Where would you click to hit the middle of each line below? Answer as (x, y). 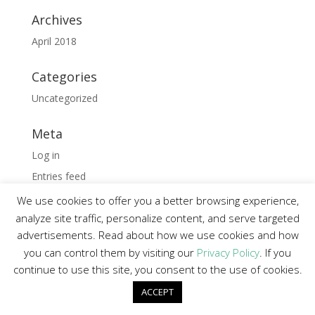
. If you (275, 252)
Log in (45, 155)
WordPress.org (65, 218)
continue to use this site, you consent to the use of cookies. (157, 269)
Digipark (251, 289)
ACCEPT (157, 292)
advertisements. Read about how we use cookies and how (157, 235)
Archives (57, 20)
